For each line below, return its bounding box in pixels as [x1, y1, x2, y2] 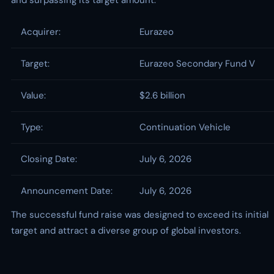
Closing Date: [21, 153, 77, 165]
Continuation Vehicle [139, 121, 231, 133]
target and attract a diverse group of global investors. [11, 224, 241, 237]
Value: [21, 89, 46, 102]
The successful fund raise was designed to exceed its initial [11, 209, 268, 221]
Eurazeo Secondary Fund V [139, 57, 255, 70]
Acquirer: [21, 26, 61, 38]
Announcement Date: [21, 185, 113, 197]
